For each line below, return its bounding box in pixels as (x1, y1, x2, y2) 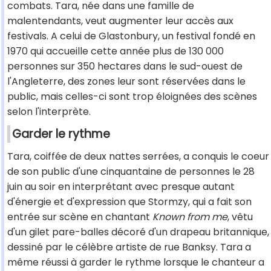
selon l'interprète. (7, 105, 91, 119)
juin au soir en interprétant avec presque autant (7, 180, 235, 194)
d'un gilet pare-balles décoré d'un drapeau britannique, (7, 225, 269, 240)
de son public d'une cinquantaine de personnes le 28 (7, 165, 255, 179)
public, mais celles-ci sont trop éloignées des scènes (7, 90, 257, 104)
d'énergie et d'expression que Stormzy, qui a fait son (7, 195, 252, 209)
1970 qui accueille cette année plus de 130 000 (7, 44, 224, 59)
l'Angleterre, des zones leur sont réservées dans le (7, 74, 246, 89)
